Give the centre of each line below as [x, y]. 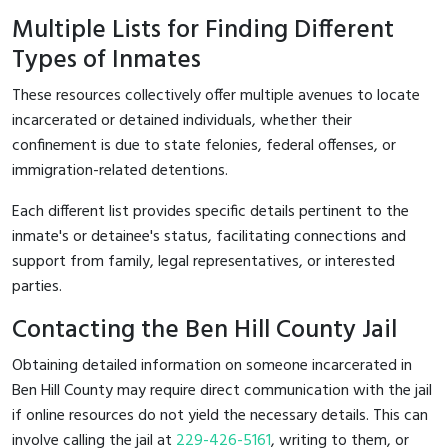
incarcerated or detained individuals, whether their [182, 120]
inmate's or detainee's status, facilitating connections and [209, 236]
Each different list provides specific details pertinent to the [210, 211]
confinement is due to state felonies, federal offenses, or [204, 145]
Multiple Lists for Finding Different [203, 30]
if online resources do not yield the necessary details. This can [220, 415]
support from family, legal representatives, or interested [203, 261]
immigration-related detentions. [120, 170]
